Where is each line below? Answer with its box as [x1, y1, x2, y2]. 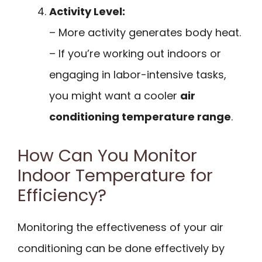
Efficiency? [18, 183, 106, 207]
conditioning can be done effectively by [18, 240, 225, 256]
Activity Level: [49, 4, 125, 19]
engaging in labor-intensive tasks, [49, 67, 226, 82]
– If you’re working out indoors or [49, 46, 221, 61]
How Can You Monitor [18, 143, 197, 167]
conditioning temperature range [49, 109, 231, 125]
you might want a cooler [49, 88, 180, 104]
